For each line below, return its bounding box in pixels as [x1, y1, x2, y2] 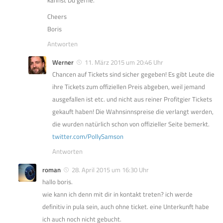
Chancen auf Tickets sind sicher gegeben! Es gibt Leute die [52, 69, 215, 79]
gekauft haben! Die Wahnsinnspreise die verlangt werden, [52, 106, 214, 116]
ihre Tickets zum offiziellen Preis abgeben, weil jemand [52, 81, 205, 92]
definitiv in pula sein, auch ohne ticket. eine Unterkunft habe [42, 201, 209, 212]
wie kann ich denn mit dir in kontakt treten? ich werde [42, 189, 193, 199]
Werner [52, 57, 74, 67]
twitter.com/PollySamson [52, 131, 123, 141]
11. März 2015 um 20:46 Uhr [85, 57, 163, 67]
